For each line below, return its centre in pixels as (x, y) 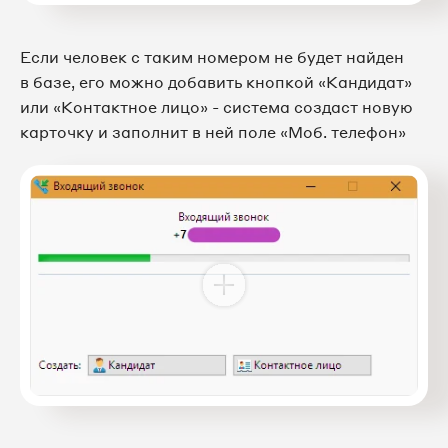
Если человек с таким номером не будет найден (212, 56)
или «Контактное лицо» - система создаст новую (216, 106)
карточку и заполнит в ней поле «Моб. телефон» (213, 131)
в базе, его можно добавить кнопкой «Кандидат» (216, 81)
